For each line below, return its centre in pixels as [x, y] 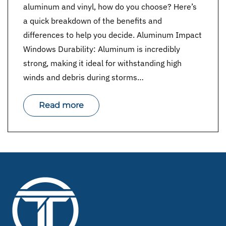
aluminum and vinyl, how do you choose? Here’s [110, 7]
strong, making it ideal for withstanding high [102, 63]
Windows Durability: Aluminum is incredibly [102, 49]
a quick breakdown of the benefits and [93, 21]
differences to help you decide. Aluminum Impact [112, 35]
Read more [61, 105]
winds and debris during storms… [83, 77]
